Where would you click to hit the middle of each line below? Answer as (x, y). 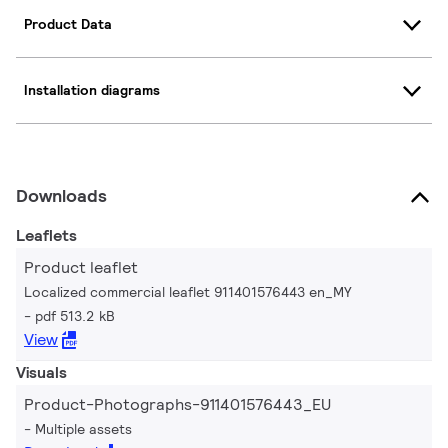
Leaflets (46, 235)
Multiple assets (83, 428)
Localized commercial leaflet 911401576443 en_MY (188, 291)
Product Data (68, 24)
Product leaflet (81, 267)
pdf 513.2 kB (75, 315)
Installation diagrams (92, 90)
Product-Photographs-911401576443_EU (177, 404)
